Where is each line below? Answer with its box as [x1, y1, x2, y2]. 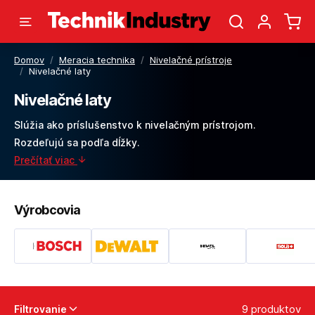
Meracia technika [59, 54, 135, 65]
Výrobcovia [14, 202, 80, 217]
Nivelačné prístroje [150, 54, 232, 65]
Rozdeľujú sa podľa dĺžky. [14, 136, 140, 148]
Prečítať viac [14, 154, 77, 166]
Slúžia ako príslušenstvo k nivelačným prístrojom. [14, 119, 256, 131]
